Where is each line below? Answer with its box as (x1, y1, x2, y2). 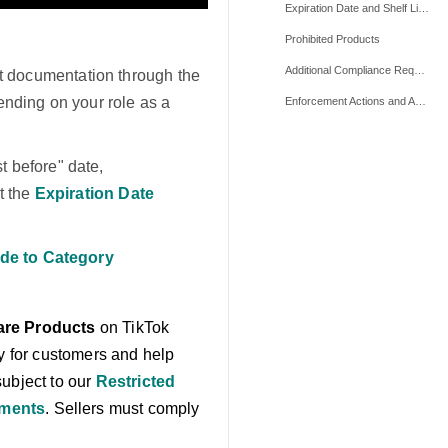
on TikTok (95, 318, 170, 336)
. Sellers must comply (45, 399, 200, 417)
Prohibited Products (285, 33, 380, 45)
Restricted (95, 372, 176, 390)
